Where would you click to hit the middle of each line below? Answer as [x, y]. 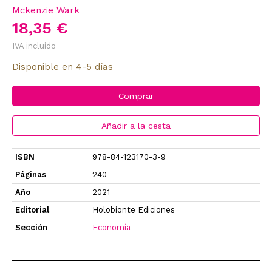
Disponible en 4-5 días [63, 66]
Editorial [32, 209]
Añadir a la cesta [136, 125]
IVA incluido [34, 46]
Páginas [31, 174]
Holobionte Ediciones [134, 209]
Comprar [136, 96]
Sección [31, 227]
